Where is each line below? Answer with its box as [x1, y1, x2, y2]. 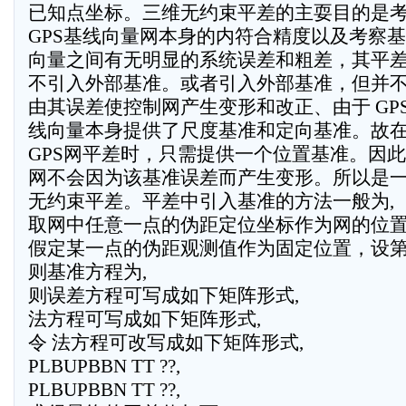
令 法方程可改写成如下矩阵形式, [28, 332, 304, 353]
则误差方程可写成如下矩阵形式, [28, 285, 299, 306]
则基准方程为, [28, 261, 147, 283]
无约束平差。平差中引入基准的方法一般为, [28, 190, 394, 212]
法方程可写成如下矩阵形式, [28, 308, 261, 330]
